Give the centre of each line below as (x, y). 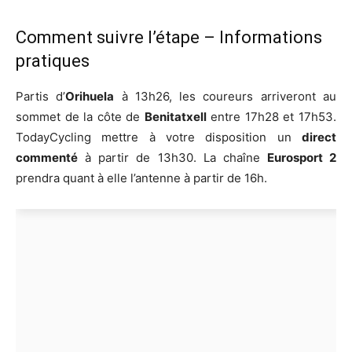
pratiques (53, 61)
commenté (47, 158)
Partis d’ (41, 97)
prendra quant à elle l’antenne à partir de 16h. (141, 178)
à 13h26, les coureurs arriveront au (225, 97)
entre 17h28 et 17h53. (271, 117)
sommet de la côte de (80, 117)
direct (319, 137)
